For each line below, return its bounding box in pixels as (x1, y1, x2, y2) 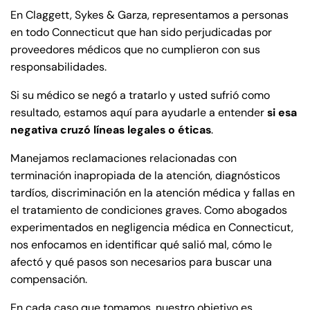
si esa (267, 105, 297, 120)
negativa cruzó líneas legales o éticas (10, 122, 211, 137)
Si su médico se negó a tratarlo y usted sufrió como (10, 88, 270, 102)
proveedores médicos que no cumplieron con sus (10, 42, 260, 57)
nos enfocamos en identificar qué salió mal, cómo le (10, 237, 272, 252)
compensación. (10, 272, 87, 286)
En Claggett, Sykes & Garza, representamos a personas (10, 8, 289, 22)
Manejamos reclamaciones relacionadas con (10, 151, 237, 165)
